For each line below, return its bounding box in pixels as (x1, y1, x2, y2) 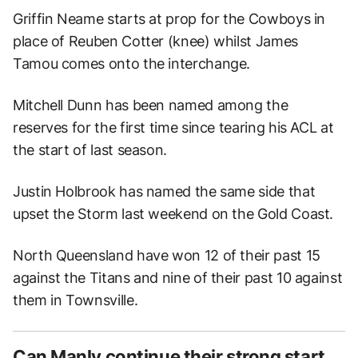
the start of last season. (13, 141, 167, 158)
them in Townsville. (13, 291, 138, 308)
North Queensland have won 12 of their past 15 (13, 246, 320, 264)
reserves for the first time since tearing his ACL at (13, 118, 334, 136)
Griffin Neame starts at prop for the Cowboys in (13, 10, 326, 27)
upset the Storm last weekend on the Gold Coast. (13, 205, 334, 222)
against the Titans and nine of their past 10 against (13, 268, 343, 286)
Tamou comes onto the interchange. (13, 54, 251, 72)
